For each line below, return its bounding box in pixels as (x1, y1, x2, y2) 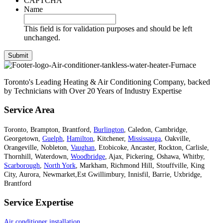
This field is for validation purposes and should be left (24, 24, 192, 33)
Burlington (94, 125, 124, 133)
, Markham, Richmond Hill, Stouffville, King (76, 161, 205, 169)
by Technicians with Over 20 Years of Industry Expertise (4, 86, 182, 95)
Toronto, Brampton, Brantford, (4, 125, 94, 133)
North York (44, 161, 76, 169)
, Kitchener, (93, 134, 128, 142)
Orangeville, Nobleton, (4, 143, 71, 151)
